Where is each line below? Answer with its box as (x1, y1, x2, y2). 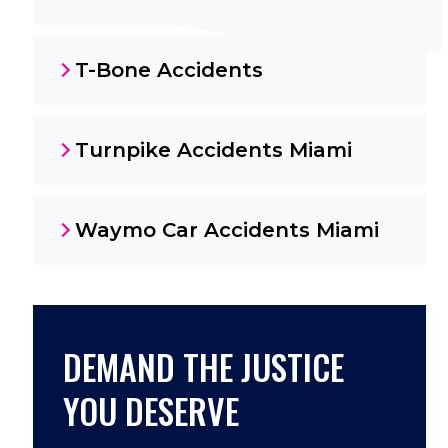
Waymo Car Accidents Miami (74, 218, 379, 242)
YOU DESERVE (62, 385, 239, 436)
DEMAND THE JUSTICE (62, 341, 344, 392)
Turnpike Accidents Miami (74, 138, 352, 162)
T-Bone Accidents (74, 58, 263, 82)
